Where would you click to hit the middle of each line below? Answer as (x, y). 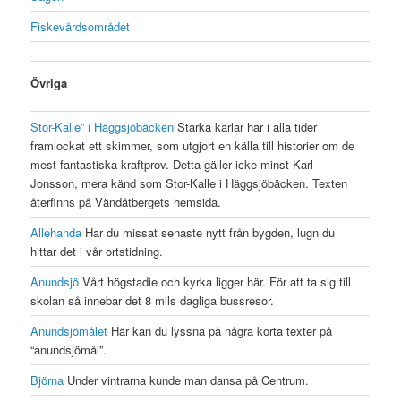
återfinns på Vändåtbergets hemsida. (126, 202)
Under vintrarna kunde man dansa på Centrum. (187, 380)
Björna (47, 380)
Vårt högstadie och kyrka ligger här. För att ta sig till (215, 282)
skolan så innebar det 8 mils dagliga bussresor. (153, 301)
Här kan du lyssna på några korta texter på (220, 331)
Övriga (49, 83)
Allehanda (56, 233)
